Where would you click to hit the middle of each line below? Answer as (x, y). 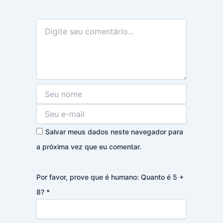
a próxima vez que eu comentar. (89, 146)
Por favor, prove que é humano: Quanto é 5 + (110, 177)
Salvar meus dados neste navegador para (114, 131)
